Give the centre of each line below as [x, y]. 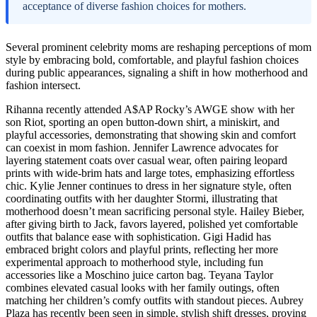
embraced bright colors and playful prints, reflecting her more [142, 250]
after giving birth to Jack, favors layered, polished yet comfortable [152, 224]
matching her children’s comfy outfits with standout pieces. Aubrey [155, 301]
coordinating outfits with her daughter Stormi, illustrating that [142, 199]
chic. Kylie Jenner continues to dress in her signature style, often [149, 186]
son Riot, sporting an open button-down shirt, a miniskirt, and [143, 122]
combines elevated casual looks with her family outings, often [143, 288]
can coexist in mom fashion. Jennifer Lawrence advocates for [142, 148]
